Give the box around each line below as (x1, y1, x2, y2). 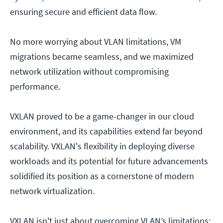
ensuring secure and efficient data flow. (10, 6, 157, 18)
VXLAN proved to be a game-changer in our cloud (10, 111, 194, 122)
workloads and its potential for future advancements (10, 155, 208, 167)
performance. (10, 81, 60, 93)
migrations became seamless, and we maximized (10, 51, 194, 63)
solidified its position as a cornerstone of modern (10, 170, 194, 182)
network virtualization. (10, 185, 97, 197)
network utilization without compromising (10, 66, 169, 78)
